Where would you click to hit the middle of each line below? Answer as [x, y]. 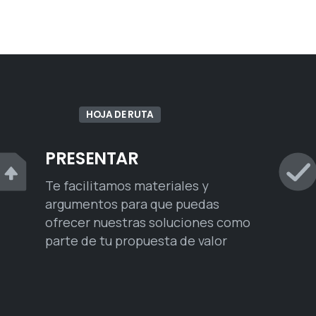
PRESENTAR [92, 158]
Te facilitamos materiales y [127, 185]
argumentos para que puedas [133, 203]
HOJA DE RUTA [120, 114]
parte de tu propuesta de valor [136, 240]
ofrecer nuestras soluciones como [148, 222]
